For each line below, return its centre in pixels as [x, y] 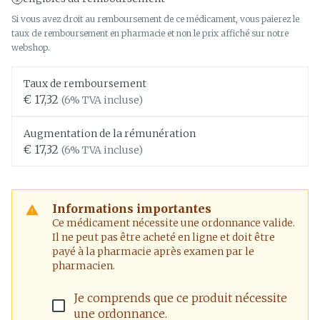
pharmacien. [84, 266]
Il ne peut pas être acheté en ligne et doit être [164, 237]
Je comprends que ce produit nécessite [180, 298]
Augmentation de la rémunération [110, 134]
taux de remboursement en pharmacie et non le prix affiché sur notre [150, 33]
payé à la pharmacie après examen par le [153, 251]
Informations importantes [132, 209]
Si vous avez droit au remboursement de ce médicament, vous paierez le [155, 19]
